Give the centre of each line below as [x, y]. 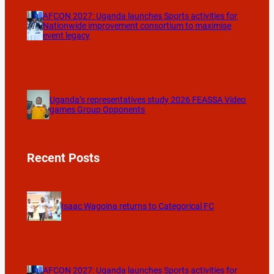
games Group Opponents [98, 109]
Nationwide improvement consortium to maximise [137, 25]
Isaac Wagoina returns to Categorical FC [137, 206]
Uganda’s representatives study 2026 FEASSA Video [148, 99]
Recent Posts [63, 157]
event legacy [67, 35]
